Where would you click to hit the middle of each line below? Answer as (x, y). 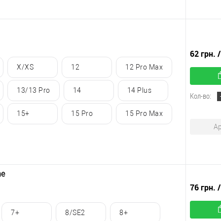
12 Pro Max (144, 67)
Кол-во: (201, 96)
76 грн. (204, 188)
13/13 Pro (34, 91)
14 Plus (139, 91)
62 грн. (204, 54)
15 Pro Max (144, 114)
